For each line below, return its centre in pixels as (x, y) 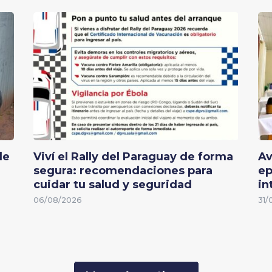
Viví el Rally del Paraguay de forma (134, 157)
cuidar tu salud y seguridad (113, 185)
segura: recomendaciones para (123, 171)
